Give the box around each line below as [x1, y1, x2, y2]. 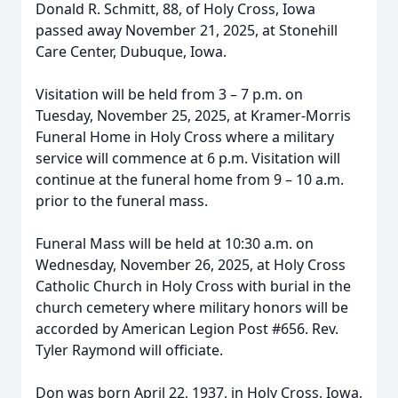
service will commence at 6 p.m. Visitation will [36, 148, 340, 168]
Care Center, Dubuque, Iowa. [36, 42, 227, 61]
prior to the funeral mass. [36, 191, 208, 211]
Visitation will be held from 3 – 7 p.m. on [36, 84, 303, 104]
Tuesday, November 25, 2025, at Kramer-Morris [36, 106, 351, 125]
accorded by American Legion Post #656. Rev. [36, 319, 338, 338]
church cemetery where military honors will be [36, 298, 348, 317]
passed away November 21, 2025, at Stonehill [36, 20, 338, 40]
